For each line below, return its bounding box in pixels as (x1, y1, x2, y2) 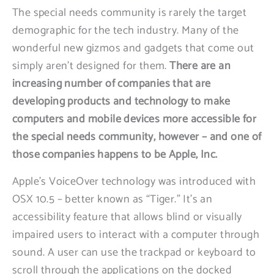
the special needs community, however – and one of (12, 128, 262, 146)
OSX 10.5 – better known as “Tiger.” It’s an (12, 190, 213, 209)
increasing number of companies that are (12, 75, 211, 93)
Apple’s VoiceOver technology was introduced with (12, 172, 256, 191)
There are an (169, 57, 231, 75)
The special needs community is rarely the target (12, 4, 247, 22)
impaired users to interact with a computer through (12, 226, 259, 244)
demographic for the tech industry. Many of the (12, 21, 239, 40)
